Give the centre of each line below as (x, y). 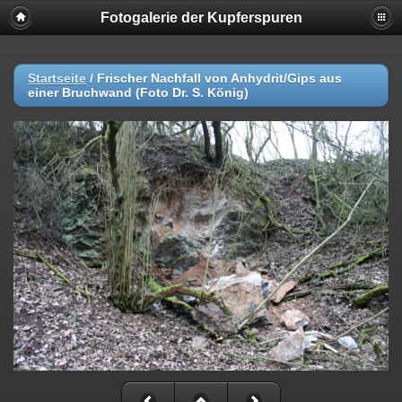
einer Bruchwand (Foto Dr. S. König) (138, 92)
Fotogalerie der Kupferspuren (201, 17)
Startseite (57, 78)
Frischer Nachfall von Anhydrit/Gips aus (219, 78)
